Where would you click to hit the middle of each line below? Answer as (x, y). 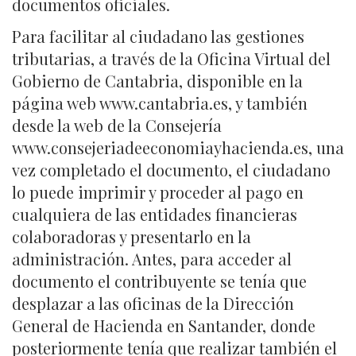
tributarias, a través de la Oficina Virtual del (171, 59)
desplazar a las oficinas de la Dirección (153, 304)
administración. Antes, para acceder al (152, 259)
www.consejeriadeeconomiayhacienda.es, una (178, 148)
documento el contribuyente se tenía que (159, 281)
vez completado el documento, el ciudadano (171, 170)
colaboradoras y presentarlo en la (132, 237)
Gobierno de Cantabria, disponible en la (157, 81)
